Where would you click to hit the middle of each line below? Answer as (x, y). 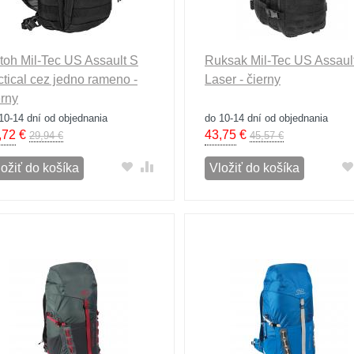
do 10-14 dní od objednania (266, 118)
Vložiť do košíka (254, 168)
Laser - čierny (242, 79)
